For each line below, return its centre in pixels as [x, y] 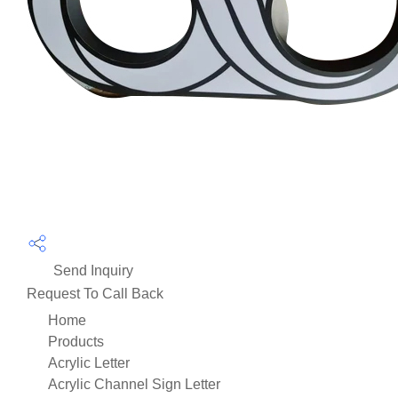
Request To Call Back [95, 293]
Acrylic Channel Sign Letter [134, 384]
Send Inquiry [92, 270]
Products [76, 341]
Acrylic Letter [89, 362]
